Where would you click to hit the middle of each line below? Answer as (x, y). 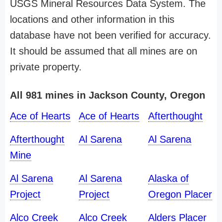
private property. (46, 67)
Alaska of (168, 178)
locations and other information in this (92, 19)
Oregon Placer (180, 194)
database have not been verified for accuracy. (111, 35)
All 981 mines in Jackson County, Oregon (108, 95)
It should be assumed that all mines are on (104, 51)
